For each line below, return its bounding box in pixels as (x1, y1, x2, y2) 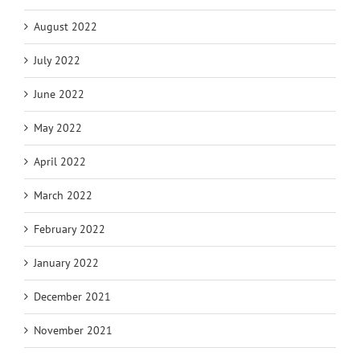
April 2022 (34, 154, 86, 170)
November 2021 (34, 323, 112, 338)
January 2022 (34, 256, 99, 271)
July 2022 (34, 53, 80, 68)
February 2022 (34, 222, 105, 237)
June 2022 (34, 87, 84, 102)
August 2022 (34, 19, 97, 35)
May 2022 (34, 121, 82, 136)
